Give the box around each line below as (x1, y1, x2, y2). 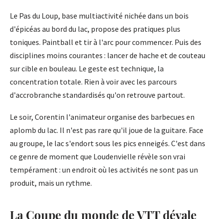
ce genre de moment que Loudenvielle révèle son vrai (10, 152, 185, 162)
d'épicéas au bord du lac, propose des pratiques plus (10, 24, 180, 34)
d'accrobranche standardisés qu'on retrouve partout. (10, 90, 185, 100)
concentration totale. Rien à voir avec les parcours (10, 77, 177, 87)
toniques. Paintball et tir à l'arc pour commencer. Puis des (10, 37, 201, 47)
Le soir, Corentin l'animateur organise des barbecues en (10, 112, 195, 122)
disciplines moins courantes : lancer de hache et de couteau (10, 50, 205, 61)
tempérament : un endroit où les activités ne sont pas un (10, 165, 198, 175)
